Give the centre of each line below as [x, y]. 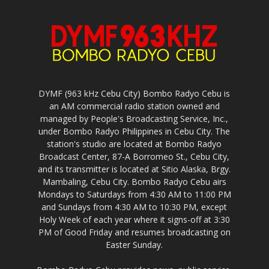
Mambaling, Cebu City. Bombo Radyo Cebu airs [134, 182]
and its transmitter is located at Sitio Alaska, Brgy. [134, 169]
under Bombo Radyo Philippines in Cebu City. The [134, 131]
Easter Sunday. [134, 245]
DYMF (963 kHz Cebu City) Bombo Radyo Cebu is [134, 94]
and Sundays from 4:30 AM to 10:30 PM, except [134, 207]
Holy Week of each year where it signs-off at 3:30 [134, 220]
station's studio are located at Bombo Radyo [134, 144]
